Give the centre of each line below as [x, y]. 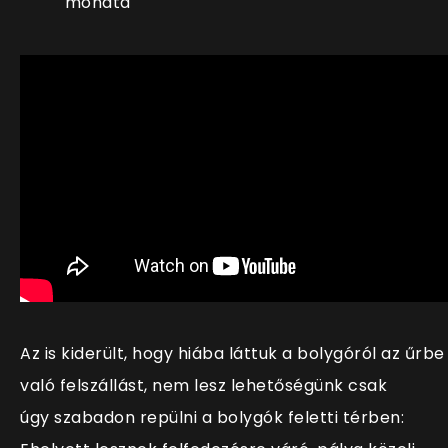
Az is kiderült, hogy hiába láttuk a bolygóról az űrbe [232, 354]
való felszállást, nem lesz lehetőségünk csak [203, 386]
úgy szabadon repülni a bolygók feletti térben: [212, 418]
